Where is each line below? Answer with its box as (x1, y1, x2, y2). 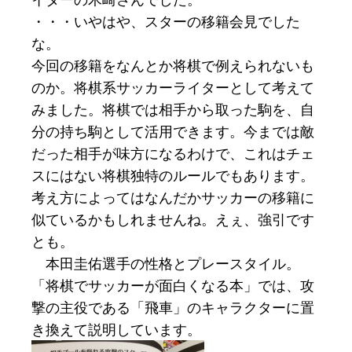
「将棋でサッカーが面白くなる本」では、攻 (31, 276, 314, 295)
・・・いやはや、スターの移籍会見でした (31, 12, 300, 31)
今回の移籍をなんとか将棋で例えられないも (31, 56, 314, 75)
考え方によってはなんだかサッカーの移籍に (31, 188, 314, 207)
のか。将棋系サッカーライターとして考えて (31, 78, 314, 97)
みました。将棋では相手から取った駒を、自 (31, 100, 314, 119)
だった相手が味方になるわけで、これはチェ (31, 144, 314, 163)
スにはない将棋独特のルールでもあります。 (31, 166, 314, 185)
